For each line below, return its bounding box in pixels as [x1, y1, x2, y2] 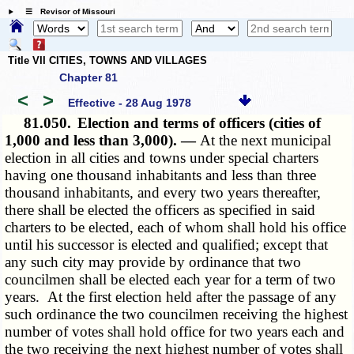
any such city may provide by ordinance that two [5, 254, 302, 271]
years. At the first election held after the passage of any [5, 288, 337, 306]
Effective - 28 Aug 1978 [67, 96, 191, 109]
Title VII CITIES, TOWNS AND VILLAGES [8, 54, 207, 66]
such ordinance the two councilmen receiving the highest [5, 306, 348, 323]
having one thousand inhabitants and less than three [5, 167, 317, 184]
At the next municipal [200, 132, 332, 149]
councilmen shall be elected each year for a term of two [5, 271, 337, 288]
